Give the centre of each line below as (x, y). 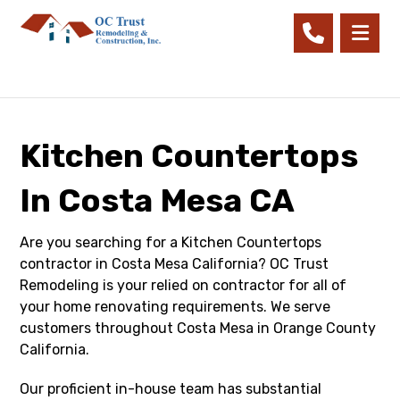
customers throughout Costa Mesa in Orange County (198, 328)
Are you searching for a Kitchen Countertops (171, 242)
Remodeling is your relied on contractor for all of (183, 285)
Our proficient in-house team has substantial (171, 389)
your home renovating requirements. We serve (175, 307)
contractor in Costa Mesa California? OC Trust (175, 264)
